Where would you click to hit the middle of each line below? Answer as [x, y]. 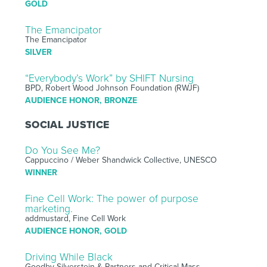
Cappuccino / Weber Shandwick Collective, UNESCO [121, 160]
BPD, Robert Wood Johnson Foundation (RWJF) [112, 88]
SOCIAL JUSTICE [67, 125]
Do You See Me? [62, 150]
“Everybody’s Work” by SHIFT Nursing [109, 78]
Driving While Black [69, 257]
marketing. [49, 209]
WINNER [41, 172]
